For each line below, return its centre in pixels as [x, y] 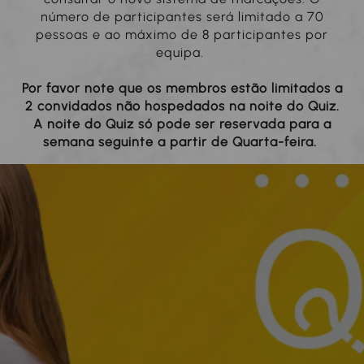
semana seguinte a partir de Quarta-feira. [182, 142]
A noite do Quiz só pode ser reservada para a [182, 124]
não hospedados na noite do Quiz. [227, 106]
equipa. [182, 53]
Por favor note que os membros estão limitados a [182, 89]
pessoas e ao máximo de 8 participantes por [182, 35]
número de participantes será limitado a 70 [182, 17]
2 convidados [70, 106]
